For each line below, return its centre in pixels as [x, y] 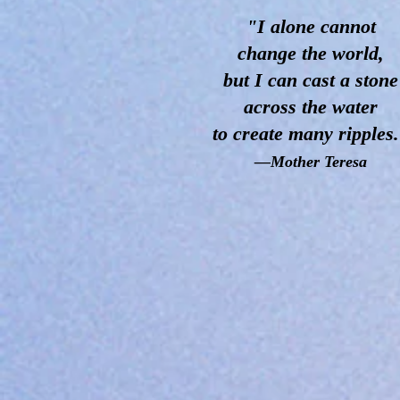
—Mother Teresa [311, 162]
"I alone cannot [311, 26]
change [270, 53]
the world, [343, 53]
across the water [311, 107]
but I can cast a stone [311, 80]
